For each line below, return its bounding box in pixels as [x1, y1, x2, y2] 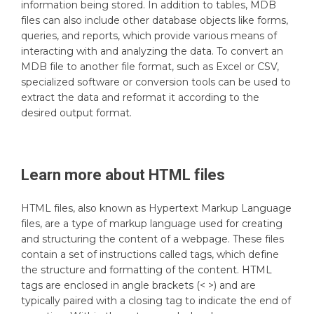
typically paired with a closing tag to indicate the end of [21, 294, 291, 307]
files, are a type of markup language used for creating [21, 217, 282, 230]
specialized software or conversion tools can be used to [21, 75, 291, 88]
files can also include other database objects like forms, [21, 13, 288, 27]
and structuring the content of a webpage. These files [21, 232, 284, 245]
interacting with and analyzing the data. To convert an [21, 44, 283, 57]
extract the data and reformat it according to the [21, 90, 259, 104]
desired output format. [21, 106, 132, 119]
